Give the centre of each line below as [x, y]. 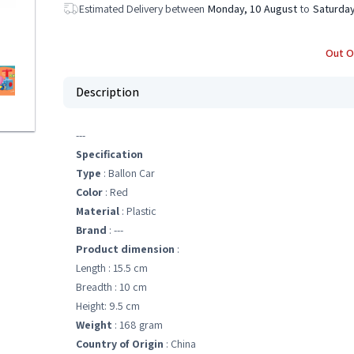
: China [180, 344]
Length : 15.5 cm [112, 268]
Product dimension [125, 249]
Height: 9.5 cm [108, 306]
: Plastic [138, 211]
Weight [94, 325]
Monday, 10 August [252, 9]
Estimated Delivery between [142, 9]
